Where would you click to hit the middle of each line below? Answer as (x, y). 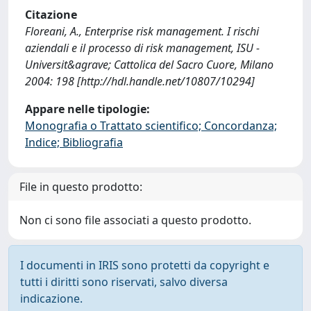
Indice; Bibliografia (74, 142)
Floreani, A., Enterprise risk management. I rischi (142, 31)
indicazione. (51, 299)
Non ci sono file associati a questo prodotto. (135, 220)
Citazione (51, 15)
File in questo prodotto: (81, 187)
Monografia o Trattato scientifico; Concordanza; (151, 126)
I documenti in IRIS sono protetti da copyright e (145, 265)
